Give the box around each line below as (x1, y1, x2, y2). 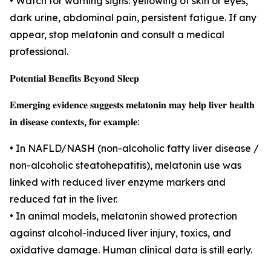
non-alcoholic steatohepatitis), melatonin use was (10, 159, 241, 172)
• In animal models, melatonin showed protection (10, 210, 237, 223)
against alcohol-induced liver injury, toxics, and (10, 227, 231, 240)
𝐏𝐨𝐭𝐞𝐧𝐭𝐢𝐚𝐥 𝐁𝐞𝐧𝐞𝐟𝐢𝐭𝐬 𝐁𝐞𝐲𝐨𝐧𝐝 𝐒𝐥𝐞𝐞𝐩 (10, 72, 139, 85)
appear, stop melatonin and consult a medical (10, 28, 224, 41)
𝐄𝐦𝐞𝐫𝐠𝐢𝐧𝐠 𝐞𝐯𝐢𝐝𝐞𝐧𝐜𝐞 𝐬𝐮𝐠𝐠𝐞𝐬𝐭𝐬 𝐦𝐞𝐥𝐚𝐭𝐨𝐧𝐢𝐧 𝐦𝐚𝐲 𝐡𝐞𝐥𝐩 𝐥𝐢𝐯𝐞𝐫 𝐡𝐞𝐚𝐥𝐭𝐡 (10, 99, 255, 111)
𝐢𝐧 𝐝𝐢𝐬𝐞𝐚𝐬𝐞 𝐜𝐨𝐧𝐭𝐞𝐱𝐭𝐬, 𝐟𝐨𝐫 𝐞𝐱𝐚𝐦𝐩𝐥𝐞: (10, 116, 139, 128)
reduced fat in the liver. (10, 193, 117, 206)
